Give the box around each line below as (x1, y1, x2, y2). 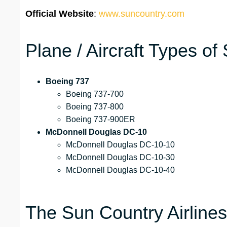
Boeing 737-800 (66, 102, 124, 111)
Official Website (25, 9, 94, 19)
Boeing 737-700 (66, 90, 124, 99)
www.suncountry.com (99, 9, 184, 19)
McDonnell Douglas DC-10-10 (66, 140, 175, 149)
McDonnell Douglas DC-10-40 (66, 166, 175, 175)
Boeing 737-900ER (66, 115, 135, 124)
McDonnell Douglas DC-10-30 (66, 153, 175, 162)
